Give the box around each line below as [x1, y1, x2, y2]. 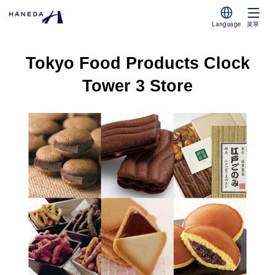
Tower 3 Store [82, 77, 193, 95]
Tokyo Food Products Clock [25, 54, 250, 72]
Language [212, 20, 241, 28]
